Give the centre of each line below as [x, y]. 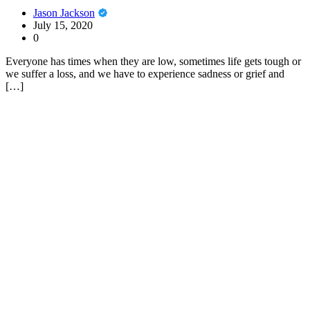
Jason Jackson [64, 13]
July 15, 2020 [63, 26]
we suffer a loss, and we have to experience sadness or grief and [145, 74]
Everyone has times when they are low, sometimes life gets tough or [153, 62]
